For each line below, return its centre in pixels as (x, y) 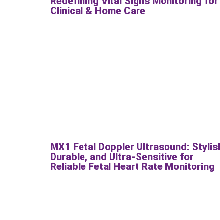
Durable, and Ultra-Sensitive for (122, 156)
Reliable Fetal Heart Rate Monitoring (132, 166)
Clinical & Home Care (98, 11)
